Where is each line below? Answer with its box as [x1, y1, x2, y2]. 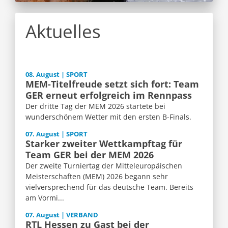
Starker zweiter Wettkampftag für [25, 137, 182, 150]
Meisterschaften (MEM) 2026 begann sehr [25, 172, 168, 182]
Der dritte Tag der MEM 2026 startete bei [25, 101, 165, 111]
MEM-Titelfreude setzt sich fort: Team [25, 78, 199, 91]
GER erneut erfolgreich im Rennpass [25, 89, 192, 102]
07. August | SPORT [25, 130, 88, 139]
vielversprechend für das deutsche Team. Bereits [25, 182, 193, 192]
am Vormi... [25, 193, 64, 203]
